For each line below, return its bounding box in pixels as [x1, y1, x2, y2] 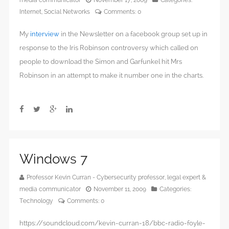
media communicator [19, 185, 81, 193]
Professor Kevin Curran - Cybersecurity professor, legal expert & [27, 173, 206, 181]
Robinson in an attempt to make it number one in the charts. [19, 71, 203, 79]
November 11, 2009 [94, 185, 146, 193]
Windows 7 [19, 151, 87, 167]
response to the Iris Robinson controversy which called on [19, 43, 198, 52]
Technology [19, 197, 53, 204]
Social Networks [44, 8, 90, 15]
